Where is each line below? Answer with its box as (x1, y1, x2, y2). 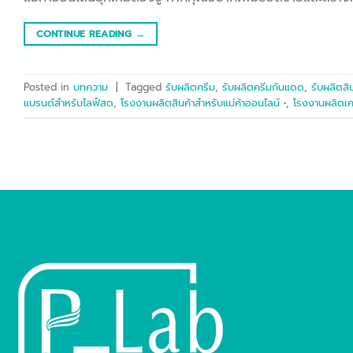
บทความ (73, 80, 108, 95)
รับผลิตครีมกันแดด (222, 80, 304, 95)
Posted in (24, 80, 73, 95)
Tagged (125, 80, 165, 95)
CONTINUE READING (36, 26, 136, 41)
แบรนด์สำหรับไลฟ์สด (24, 95, 113, 111)
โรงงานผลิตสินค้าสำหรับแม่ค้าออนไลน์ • (121, 95, 286, 111)
